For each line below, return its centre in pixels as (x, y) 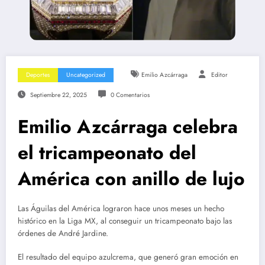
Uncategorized (86, 75)
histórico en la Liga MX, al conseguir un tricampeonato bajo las (125, 221)
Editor (219, 75)
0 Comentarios (130, 95)
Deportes (38, 75)
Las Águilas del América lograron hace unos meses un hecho (121, 209)
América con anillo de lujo (131, 179)
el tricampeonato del (107, 153)
